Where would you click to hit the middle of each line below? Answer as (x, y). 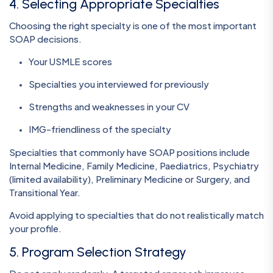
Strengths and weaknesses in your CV (109, 107)
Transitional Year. (45, 193)
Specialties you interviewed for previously (119, 84)
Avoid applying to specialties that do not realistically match (136, 215)
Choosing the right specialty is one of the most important (133, 26)
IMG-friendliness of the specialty (100, 129)
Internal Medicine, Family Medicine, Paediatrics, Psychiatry (134, 166)
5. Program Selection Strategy (98, 252)
